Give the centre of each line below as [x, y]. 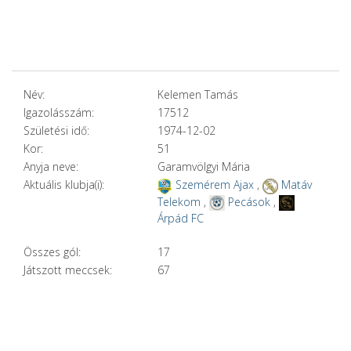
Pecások [249, 201]
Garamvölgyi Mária [203, 167]
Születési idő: [56, 131]
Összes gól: [52, 252]
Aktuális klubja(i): [64, 185]
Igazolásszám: [59, 113]
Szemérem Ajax [214, 185]
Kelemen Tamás [197, 95]
